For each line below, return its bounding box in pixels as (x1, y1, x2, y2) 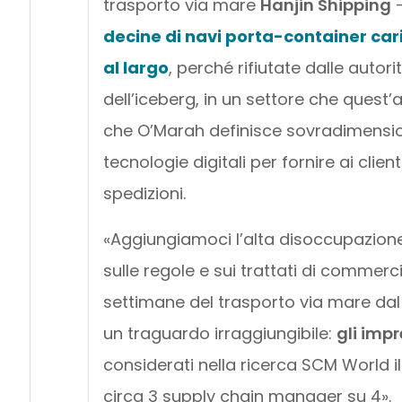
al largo (102, 57, 169, 80)
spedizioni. (102, 182, 186, 205)
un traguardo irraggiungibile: (102, 322, 336, 345)
